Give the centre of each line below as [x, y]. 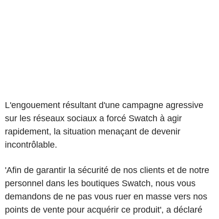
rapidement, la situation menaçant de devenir [93, 131]
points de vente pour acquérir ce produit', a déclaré [104, 209]
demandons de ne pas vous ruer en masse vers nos [106, 196]
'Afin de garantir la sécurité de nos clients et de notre [107, 170]
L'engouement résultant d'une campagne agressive [104, 105]
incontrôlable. [31, 144]
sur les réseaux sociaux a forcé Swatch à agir [93, 118]
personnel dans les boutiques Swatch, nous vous [100, 183]
